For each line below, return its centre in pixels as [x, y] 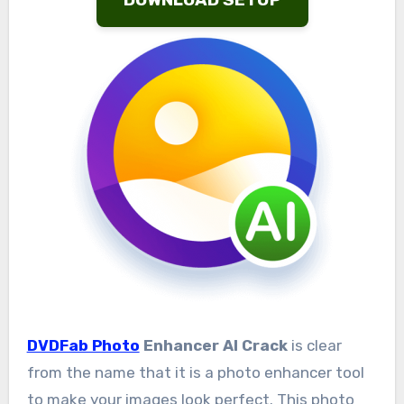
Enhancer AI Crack [213, 346]
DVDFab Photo [83, 346]
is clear [314, 346]
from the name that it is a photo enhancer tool [195, 373]
